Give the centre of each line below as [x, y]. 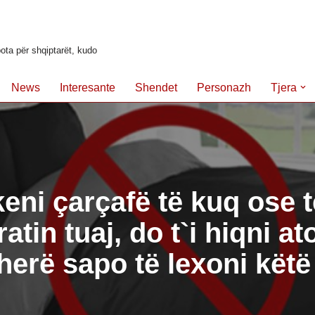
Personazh [224, 88]
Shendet [156, 88]
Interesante [88, 88]
